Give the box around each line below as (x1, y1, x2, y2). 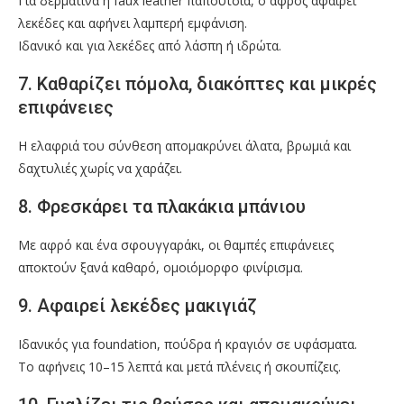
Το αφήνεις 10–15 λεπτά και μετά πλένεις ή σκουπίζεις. (18, 358, 341, 376)
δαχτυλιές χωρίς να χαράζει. (18, 160, 182, 178)
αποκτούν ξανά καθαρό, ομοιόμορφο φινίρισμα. (18, 259, 303, 277)
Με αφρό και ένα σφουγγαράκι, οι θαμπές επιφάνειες (18, 236, 334, 254)
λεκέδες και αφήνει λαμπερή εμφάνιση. (18, 14, 247, 32)
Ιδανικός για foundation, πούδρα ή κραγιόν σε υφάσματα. (18, 335, 357, 353)
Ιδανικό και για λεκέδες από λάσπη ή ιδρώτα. (18, 37, 281, 55)
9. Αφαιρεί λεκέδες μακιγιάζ (18, 295, 257, 317)
